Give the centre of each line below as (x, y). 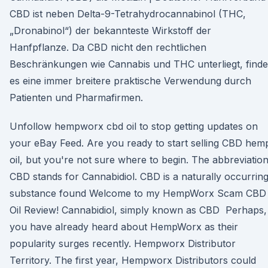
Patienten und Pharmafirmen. (76, 98)
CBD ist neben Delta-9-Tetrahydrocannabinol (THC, (128, 14)
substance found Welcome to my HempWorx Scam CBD (138, 193)
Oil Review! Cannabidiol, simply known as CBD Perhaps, (138, 210)
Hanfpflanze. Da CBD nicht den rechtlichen (108, 47)
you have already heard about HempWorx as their (124, 227)
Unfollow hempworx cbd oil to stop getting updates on (134, 126)
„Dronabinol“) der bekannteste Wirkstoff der (110, 31)
